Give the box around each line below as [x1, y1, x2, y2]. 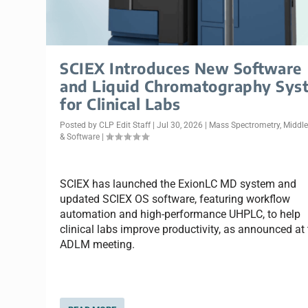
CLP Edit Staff [99, 120, 151, 130]
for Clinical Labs [60, 93, 181, 113]
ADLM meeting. [60, 238, 135, 252]
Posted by [60, 120, 100, 130]
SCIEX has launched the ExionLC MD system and [60, 177, 297, 191]
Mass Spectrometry [209, 120, 280, 130]
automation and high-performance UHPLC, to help [60, 208, 301, 221]
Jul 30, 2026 [157, 120, 203, 130]
